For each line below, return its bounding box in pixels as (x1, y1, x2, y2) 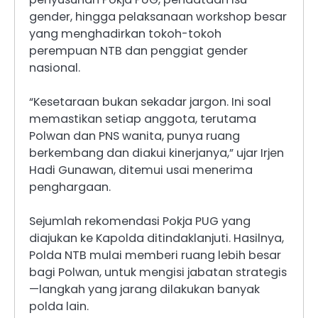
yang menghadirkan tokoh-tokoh (29, 25, 221, 42)
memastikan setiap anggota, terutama (29, 110, 256, 127)
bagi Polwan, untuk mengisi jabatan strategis (29, 263, 287, 280)
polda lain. (29, 297, 89, 314)
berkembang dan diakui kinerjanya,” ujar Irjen (29, 144, 284, 161)
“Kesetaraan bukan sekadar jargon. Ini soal (29, 93, 271, 110)
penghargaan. (29, 178, 111, 195)
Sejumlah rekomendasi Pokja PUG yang (29, 212, 251, 229)
